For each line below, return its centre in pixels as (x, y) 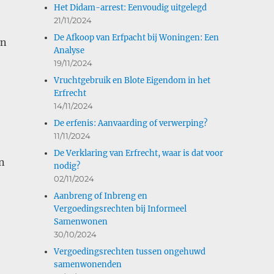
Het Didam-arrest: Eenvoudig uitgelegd (131, 7)
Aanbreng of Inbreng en (101, 196)
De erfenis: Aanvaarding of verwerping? (131, 123)
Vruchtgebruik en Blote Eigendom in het (132, 80)
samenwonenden (88, 264)
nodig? (67, 166)
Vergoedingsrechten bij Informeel (120, 209)
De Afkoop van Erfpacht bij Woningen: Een (137, 37)
